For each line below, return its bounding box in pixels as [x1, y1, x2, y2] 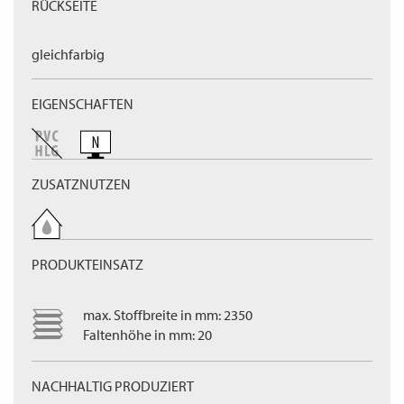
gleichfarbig [32, 45, 105, 63]
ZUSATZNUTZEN [32, 175, 131, 193]
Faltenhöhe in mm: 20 [83, 326, 212, 344]
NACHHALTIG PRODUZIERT [32, 377, 194, 395]
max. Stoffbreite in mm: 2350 [83, 306, 252, 324]
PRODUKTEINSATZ [32, 255, 143, 273]
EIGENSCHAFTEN [32, 95, 133, 113]
